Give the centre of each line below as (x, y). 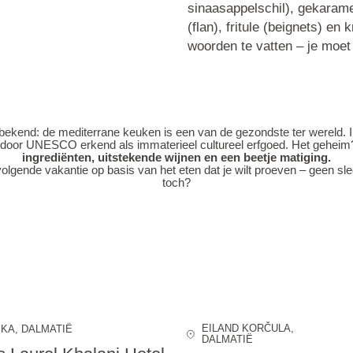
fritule (242, 27)
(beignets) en (301, 27)
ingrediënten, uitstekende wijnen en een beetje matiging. (176, 158)
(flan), (206, 27)
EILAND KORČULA (247, 329)
